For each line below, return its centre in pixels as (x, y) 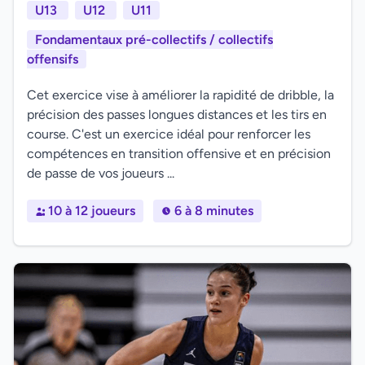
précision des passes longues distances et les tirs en (177, 114)
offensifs (53, 59)
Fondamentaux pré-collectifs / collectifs (154, 40)
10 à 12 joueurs (92, 211)
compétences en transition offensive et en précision (179, 154)
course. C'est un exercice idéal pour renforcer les (169, 134)
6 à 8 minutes (214, 211)
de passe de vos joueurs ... (101, 173)
